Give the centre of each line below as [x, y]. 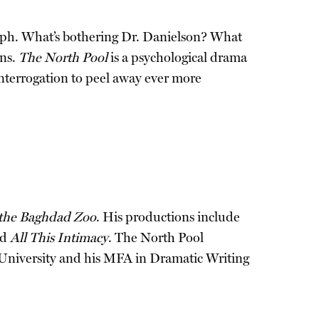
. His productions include [168, 217]
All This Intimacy [59, 238]
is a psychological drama [177, 58]
